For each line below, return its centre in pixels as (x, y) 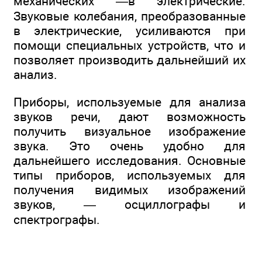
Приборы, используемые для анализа (130, 102)
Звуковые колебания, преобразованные (130, 16)
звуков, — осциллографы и (130, 204)
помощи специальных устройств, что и (130, 46)
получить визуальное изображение (130, 131)
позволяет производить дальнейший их (130, 60)
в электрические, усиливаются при (130, 31)
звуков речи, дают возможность (130, 116)
